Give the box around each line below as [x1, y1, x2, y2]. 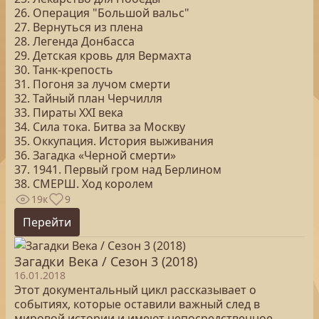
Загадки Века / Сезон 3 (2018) [14, 253, 197, 270]
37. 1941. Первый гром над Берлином [14, 162, 221, 177]
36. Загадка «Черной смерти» [14, 147, 176, 163]
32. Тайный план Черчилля [14, 90, 162, 106]
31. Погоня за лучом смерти [14, 76, 170, 92]
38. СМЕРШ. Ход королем [14, 176, 153, 192]
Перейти [23, 214, 71, 230]
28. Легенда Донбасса [14, 33, 135, 49]
